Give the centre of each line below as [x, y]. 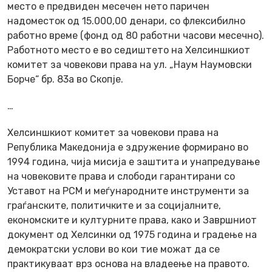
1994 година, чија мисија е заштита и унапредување [134, 161]
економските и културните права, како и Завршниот [132, 220]
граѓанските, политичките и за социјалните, [114, 205]
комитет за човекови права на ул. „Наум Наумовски [130, 64]
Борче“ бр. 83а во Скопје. [65, 79]
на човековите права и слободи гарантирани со [121, 176]
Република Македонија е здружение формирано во [128, 147]
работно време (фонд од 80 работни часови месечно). [136, 35]
